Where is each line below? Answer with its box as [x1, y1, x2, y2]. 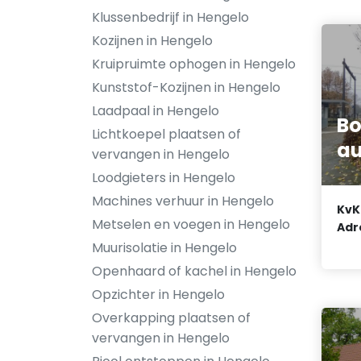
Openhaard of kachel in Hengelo [92, 262, 297, 280]
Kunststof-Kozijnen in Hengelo [92, 78, 280, 97]
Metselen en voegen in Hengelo [92, 215, 290, 234]
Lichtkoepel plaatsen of [92, 125, 241, 143]
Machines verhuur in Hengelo [92, 192, 274, 210]
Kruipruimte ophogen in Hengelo [92, 55, 296, 73]
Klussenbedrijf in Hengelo [92, 8, 249, 27]
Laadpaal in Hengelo [92, 102, 219, 120]
